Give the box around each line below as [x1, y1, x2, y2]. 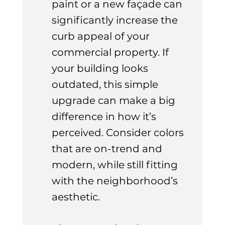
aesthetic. [51, 191, 100, 203]
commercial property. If [51, 46, 171, 59]
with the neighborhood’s [51, 175, 180, 187]
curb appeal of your [51, 30, 152, 43]
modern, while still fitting [51, 159, 180, 171]
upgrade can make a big [51, 94, 178, 107]
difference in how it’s [51, 110, 159, 123]
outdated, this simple [51, 78, 161, 91]
